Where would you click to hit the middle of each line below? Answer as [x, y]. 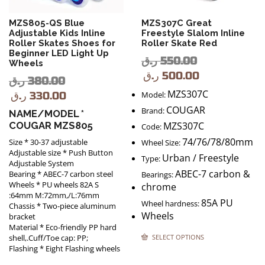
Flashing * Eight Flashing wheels [64, 249]
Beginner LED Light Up [59, 53]
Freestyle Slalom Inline [193, 33]
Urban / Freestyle [201, 158]
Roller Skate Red [179, 43]
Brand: [154, 111]
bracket [22, 217]
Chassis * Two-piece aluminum [62, 206]
